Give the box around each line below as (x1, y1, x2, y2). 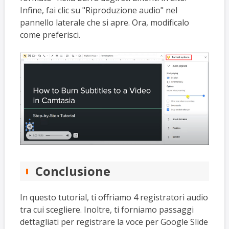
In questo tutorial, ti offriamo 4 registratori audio (19, 191, 208, 203)
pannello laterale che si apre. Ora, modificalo (19, 17, 189, 29)
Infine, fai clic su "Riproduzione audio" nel (19, 5, 177, 16)
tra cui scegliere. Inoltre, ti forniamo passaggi (19, 203, 194, 215)
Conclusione (35, 162, 110, 179)
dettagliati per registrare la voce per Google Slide (19, 216, 208, 227)
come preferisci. (19, 29, 80, 41)
